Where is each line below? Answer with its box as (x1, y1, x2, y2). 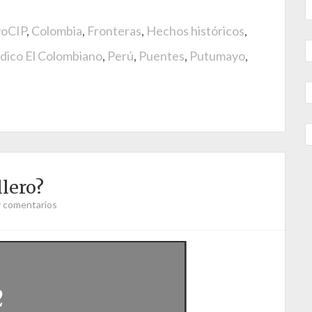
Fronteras (87, 23, 141, 38)
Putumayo (189, 48, 245, 63)
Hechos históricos (146, 23, 244, 38)
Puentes (139, 48, 185, 63)
